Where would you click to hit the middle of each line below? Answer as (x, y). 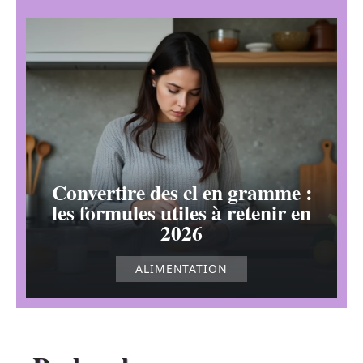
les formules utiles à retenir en (181, 212)
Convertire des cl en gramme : (181, 192)
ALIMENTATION (181, 268)
